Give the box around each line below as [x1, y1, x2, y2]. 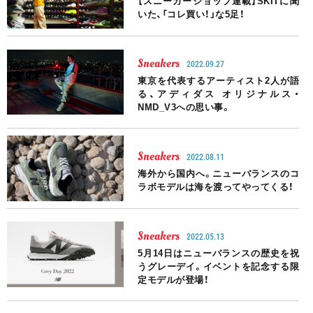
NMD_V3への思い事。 [138, 102, 231, 113]
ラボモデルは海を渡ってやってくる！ [138, 181, 294, 192]
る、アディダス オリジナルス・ [138, 89, 299, 100]
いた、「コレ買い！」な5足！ [138, 9, 245, 20]
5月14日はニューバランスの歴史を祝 [138, 247, 299, 259]
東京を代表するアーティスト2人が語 [138, 75, 299, 87]
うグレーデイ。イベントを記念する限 [138, 261, 299, 272]
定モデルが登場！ [138, 274, 210, 285]
